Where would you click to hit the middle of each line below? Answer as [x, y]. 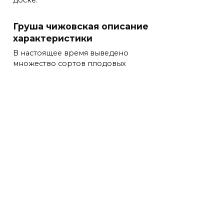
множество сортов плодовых [69, 63]
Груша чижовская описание [81, 26]
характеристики [53, 38]
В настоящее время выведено [71, 53]
